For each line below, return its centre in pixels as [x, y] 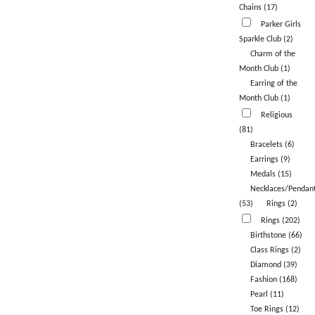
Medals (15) [271, 175]
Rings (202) [280, 221]
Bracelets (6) [272, 145]
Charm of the [272, 54]
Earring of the [274, 84]
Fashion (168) [274, 280]
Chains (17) [258, 8]
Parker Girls [281, 25]
